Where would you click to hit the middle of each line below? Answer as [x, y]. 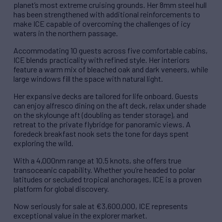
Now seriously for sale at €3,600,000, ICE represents [101, 206]
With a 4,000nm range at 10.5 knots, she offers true [97, 161]
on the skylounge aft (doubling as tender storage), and [101, 115]
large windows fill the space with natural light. [88, 79]
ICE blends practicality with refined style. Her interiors [102, 60]
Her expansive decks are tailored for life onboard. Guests [106, 96]
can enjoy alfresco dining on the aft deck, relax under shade [110, 106]
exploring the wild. [43, 143]
